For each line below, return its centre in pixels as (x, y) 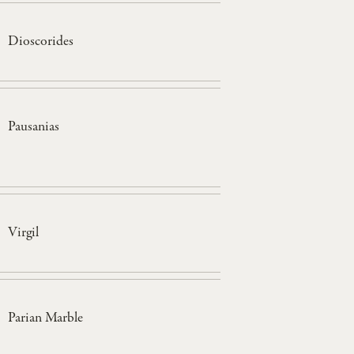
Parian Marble (45, 318)
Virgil (23, 233)
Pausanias (33, 127)
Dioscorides (40, 41)
